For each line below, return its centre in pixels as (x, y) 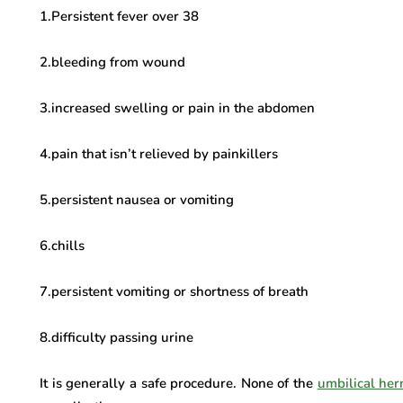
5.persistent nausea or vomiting (137, 200)
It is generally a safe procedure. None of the (179, 383)
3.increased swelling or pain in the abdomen (177, 108)
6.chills (62, 246)
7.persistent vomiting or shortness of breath (174, 291)
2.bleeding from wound (112, 62)
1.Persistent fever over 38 (119, 16)
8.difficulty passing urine (116, 337)
